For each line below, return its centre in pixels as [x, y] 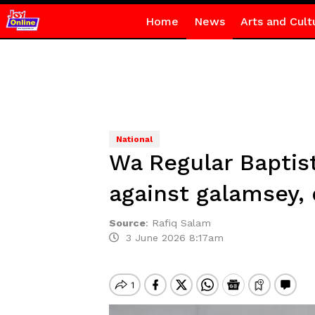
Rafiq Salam [183, 223]
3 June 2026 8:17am [171, 238]
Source [127, 223]
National [134, 139]
